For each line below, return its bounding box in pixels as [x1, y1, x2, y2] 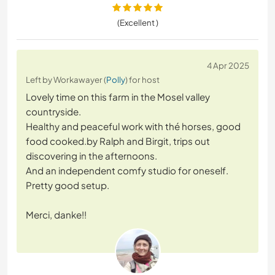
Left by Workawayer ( [26, 74, 106, 85]
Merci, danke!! [26, 209, 87, 221]
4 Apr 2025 [207, 60, 249, 71]
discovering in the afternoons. [26, 150, 157, 162]
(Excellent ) [117, 17, 158, 28]
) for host [125, 74, 160, 85]
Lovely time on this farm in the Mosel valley [26, 91, 210, 103]
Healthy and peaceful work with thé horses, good [26, 120, 241, 133]
